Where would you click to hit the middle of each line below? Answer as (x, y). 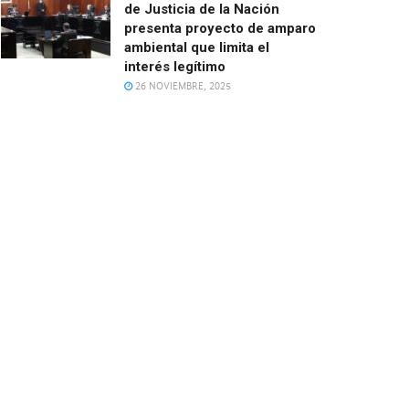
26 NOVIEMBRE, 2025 (182, 86)
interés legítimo (175, 66)
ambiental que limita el (197, 47)
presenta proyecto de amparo (220, 28)
